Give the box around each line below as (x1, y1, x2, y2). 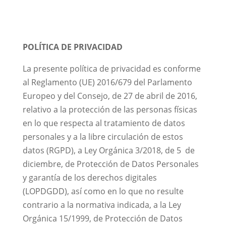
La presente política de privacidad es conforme (22, 63, 201, 74)
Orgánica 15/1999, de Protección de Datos (22, 213, 183, 224)
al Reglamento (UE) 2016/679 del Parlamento (22, 77, 192, 88)
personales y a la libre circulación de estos (22, 131, 183, 142)
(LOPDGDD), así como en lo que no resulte (22, 186, 184, 197)
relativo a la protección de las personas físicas (22, 104, 197, 115)
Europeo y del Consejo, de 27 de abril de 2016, (22, 90, 197, 101)
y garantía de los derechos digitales (22, 172, 157, 183)
